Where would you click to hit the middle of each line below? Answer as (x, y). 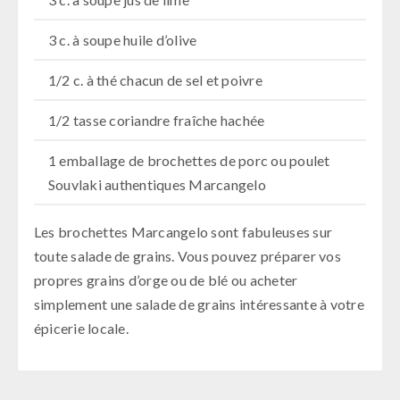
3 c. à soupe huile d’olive (122, 40)
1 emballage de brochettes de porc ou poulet (189, 161)
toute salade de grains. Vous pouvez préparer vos (187, 256)
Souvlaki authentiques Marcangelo (157, 185)
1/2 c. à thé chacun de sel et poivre (155, 80)
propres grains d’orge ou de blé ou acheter (166, 280)
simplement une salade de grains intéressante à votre (199, 304)
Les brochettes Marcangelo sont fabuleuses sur (183, 232)
